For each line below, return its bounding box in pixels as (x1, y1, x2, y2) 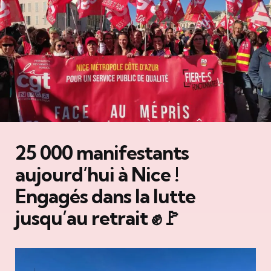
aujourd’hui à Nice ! (15, 162, 178, 186)
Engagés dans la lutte (15, 183, 195, 208)
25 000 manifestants (15, 140, 189, 165)
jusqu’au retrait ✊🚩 (15, 205, 180, 230)
